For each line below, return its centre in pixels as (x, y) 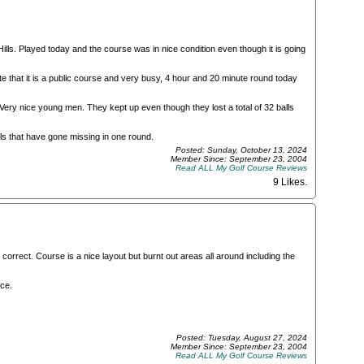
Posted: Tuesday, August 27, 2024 (242, 338)
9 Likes (289, 182)
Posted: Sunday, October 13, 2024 (241, 150)
